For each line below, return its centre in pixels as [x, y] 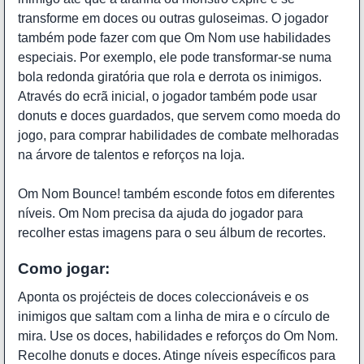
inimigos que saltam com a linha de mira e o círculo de [174, 316]
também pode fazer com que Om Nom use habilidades [174, 38]
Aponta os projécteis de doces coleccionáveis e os [163, 297]
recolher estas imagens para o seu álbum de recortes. [172, 233]
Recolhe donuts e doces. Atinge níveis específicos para [177, 355]
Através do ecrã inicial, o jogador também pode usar [167, 97]
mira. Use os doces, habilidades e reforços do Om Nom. [178, 336]
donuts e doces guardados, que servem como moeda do [179, 116]
